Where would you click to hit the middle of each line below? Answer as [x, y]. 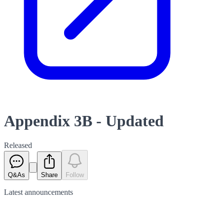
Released [18, 145]
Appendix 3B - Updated [84, 121]
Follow [75, 175]
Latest [14, 192]
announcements [49, 192]
